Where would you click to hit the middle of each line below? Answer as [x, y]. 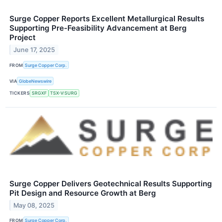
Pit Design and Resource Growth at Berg [83, 193]
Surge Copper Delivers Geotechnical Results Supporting [111, 183]
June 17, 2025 [34, 50]
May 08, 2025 [34, 205]
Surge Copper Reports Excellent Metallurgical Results [107, 19]
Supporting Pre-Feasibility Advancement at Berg [98, 28]
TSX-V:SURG [64, 93]
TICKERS [20, 93]
